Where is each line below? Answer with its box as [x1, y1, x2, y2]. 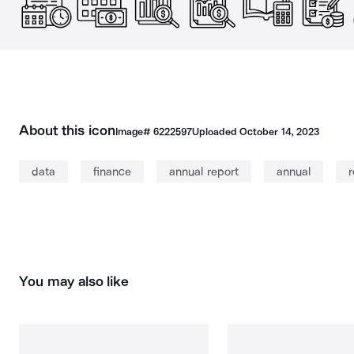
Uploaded [191, 126, 240, 137]
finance [93, 164, 131, 179]
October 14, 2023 [239, 126, 319, 137]
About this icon [19, 122, 115, 139]
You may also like [19, 273, 130, 290]
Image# [115, 126, 153, 137]
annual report [169, 164, 239, 179]
